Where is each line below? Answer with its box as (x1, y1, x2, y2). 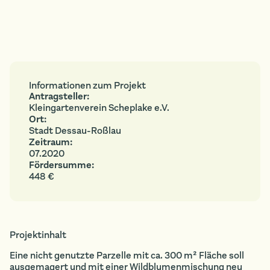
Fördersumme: (29, 159, 94, 171)
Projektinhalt (10, 228, 66, 241)
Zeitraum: (29, 136, 72, 148)
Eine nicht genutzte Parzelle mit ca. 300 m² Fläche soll (10, 249, 244, 262)
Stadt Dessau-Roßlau (29, 124, 121, 137)
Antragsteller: (29, 90, 89, 102)
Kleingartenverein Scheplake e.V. (29, 101, 169, 114)
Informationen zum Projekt (29, 79, 146, 92)
